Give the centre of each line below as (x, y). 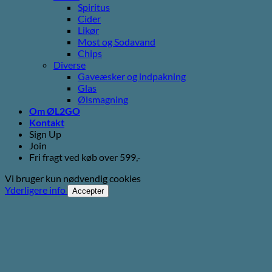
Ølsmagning (103, 100)
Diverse (70, 65)
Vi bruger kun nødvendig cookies (73, 178)
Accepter (88, 191)
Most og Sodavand (117, 42)
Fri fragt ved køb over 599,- (85, 157)
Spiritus (94, 7)
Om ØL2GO (55, 111)
